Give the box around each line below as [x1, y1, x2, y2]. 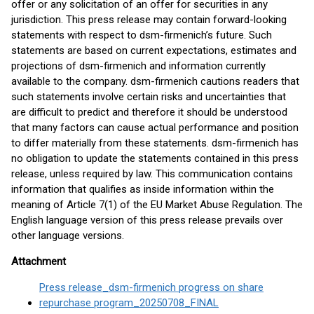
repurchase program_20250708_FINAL [39, 296, 219, 309]
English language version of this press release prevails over [11, 214, 283, 226]
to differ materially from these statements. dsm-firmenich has [11, 137, 299, 149]
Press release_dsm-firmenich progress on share [39, 281, 264, 294]
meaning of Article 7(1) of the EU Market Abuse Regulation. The [11, 198, 303, 211]
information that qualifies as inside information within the [11, 183, 274, 196]
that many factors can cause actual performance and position [11, 121, 299, 134]
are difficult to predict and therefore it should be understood [11, 106, 287, 118]
